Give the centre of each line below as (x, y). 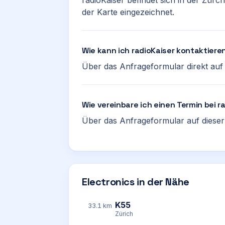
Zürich (124, 214)
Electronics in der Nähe (136, 182)
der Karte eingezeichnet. (128, 12)
